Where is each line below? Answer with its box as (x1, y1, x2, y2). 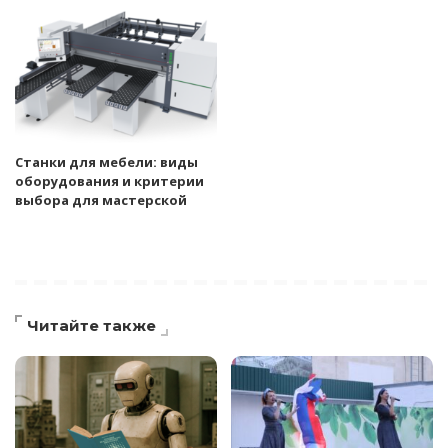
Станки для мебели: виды (15, 153, 198, 172)
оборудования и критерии (15, 172, 204, 191)
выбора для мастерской (15, 191, 187, 210)
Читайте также (27, 316, 156, 336)
